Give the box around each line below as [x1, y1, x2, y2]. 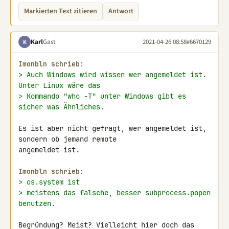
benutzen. [18, 199, 55, 208]
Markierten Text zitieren [24, 6, 97, 16]
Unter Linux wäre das [18, 81, 100, 90]
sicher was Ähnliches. [18, 102, 104, 111]
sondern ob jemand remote [18, 134, 121, 144]
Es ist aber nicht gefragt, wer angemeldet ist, [18, 124, 207, 133]
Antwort [108, 6, 133, 16]
